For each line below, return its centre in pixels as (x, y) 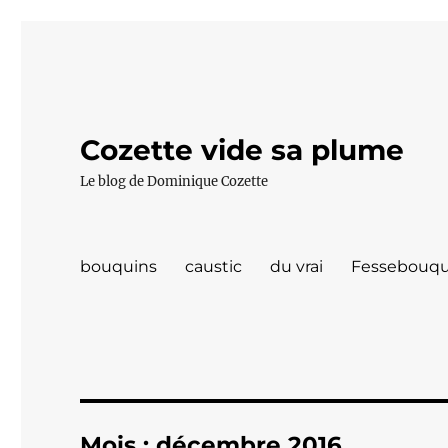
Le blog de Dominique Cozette (174, 181)
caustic (214, 266)
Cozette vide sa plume (242, 150)
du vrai (297, 266)
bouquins (119, 266)
